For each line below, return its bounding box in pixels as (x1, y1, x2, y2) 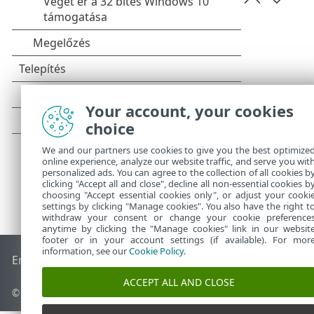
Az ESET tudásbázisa (68, 252, 176, 268)
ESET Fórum (175, 252, 239, 268)
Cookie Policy (129, 245, 184, 257)
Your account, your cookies (86, 100, 294, 121)
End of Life (12, 252, 69, 268)
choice (86, 118, 135, 139)
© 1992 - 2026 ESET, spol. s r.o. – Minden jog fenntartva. (12, 286, 266, 300)
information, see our (42, 245, 129, 257)
